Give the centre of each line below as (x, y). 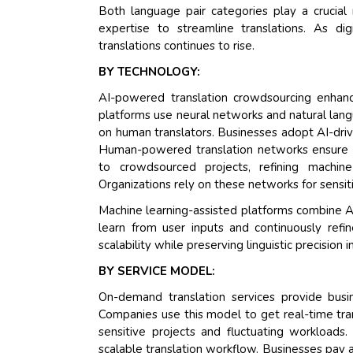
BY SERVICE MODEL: (157, 271)
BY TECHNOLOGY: (150, 72)
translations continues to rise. (177, 46)
